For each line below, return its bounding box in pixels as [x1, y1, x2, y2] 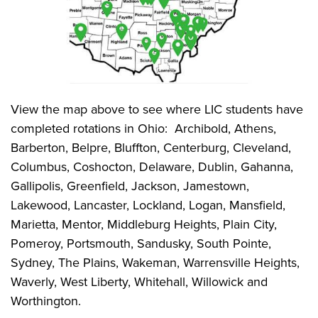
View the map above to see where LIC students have [11, 99, 303, 119]
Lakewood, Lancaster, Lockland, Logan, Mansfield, [11, 195, 285, 214]
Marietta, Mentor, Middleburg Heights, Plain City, [11, 214, 277, 234]
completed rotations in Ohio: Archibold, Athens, [11, 119, 276, 138]
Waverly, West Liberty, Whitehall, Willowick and [11, 272, 268, 291]
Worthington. [11, 291, 81, 310]
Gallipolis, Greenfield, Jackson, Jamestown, [11, 176, 249, 195]
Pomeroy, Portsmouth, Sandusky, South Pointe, [11, 234, 271, 253]
